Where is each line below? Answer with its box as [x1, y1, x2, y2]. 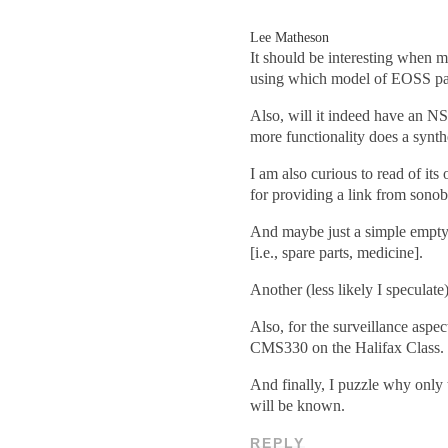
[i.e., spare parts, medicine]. [250, 244, 424, 263]
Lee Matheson [250, 29, 330, 46]
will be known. [250, 397, 346, 416]
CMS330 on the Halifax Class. [250, 339, 445, 358]
